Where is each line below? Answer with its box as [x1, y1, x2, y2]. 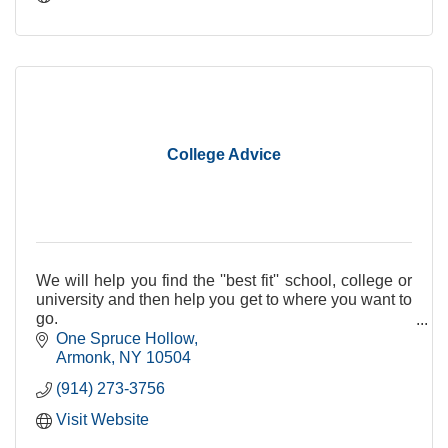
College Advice [167, 146, 281, 164]
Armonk [56, 348, 111, 366]
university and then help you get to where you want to [36, 291, 412, 309]
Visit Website [56, 410, 149, 428]
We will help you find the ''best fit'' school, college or [36, 272, 412, 290]
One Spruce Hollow [56, 329, 194, 347]
